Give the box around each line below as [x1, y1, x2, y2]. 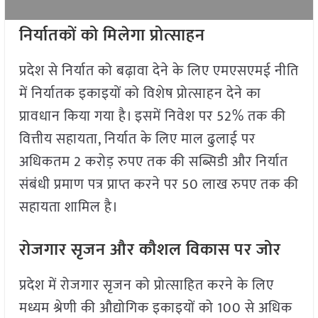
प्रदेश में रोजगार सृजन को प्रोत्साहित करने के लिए [18, 273, 274, 298]
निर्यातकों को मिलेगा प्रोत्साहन [18, 21, 205, 50]
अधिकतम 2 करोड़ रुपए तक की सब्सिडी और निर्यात [18, 150, 288, 175]
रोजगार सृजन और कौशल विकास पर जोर [18, 236, 281, 265]
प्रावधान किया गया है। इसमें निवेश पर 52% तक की [18, 104, 286, 129]
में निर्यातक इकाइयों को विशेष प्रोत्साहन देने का [18, 82, 261, 106]
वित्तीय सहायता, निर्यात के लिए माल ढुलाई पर [18, 127, 256, 152]
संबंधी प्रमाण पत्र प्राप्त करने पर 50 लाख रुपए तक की [18, 172, 299, 197]
